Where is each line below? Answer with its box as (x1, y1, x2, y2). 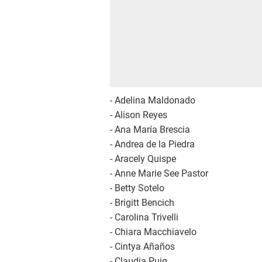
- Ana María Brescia (110, 124, 190, 136)
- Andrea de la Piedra (110, 139, 195, 150)
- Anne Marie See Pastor (110, 168, 208, 180)
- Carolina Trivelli (110, 212, 178, 223)
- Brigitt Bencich (110, 197, 174, 209)
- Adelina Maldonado (110, 95, 195, 106)
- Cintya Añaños (110, 241, 175, 253)
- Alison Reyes (110, 109, 167, 121)
